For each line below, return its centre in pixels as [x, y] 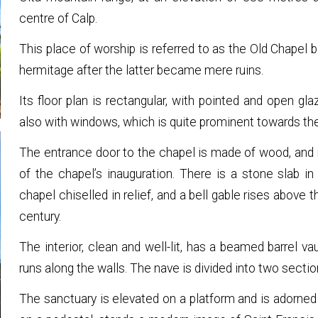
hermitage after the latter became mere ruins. [142, 70]
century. [40, 217]
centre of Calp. [59, 18]
